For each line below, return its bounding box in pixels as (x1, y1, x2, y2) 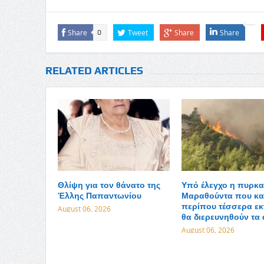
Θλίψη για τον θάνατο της (57, 179, 160, 191)
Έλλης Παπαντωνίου (57, 190, 141, 202)
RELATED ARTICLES (45, 64, 143, 77)
